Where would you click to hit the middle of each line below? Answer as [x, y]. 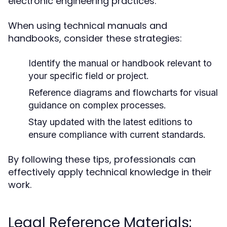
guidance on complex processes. [97, 105]
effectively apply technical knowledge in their [110, 172]
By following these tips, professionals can [102, 159]
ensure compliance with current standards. [117, 135]
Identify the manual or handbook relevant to [120, 63]
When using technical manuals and [88, 26]
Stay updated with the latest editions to [110, 122]
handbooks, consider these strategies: [95, 38]
